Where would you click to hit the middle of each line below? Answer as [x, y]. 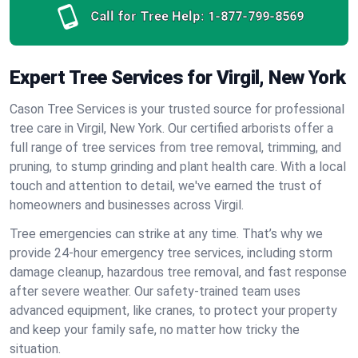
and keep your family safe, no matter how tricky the [155, 330]
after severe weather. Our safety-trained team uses [155, 291]
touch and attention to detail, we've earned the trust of [166, 186]
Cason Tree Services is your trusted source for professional [177, 109]
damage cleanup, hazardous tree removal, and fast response [178, 272]
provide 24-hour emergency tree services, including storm [171, 253]
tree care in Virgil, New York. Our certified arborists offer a [171, 128]
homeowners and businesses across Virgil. [127, 205]
